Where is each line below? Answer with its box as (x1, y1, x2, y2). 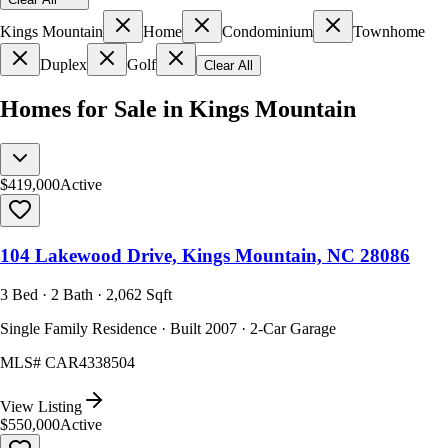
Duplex (40, 55, 87, 73)
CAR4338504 (45, 354, 135, 372)
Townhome (353, 22, 425, 40)
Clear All (204, 57, 253, 73)
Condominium (222, 22, 313, 40)
